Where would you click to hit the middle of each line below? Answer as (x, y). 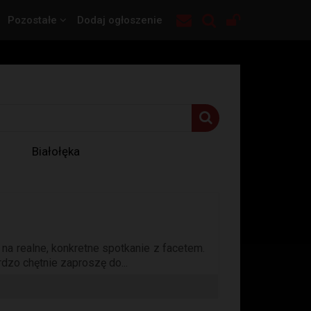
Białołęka (56, 151)
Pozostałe (34, 20)
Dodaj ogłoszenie (120, 20)
